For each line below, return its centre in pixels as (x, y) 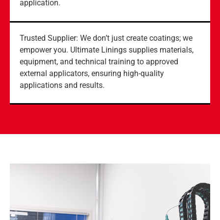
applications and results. (62, 85)
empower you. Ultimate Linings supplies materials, (107, 50)
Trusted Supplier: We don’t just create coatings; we (106, 38)
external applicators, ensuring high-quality (92, 73)
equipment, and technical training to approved (99, 61)
